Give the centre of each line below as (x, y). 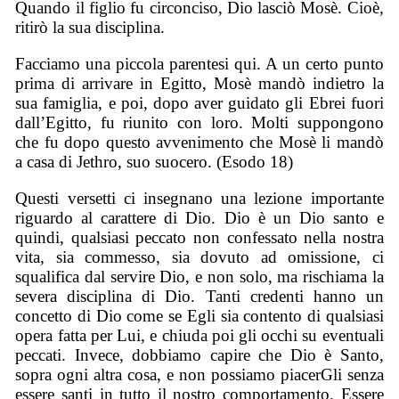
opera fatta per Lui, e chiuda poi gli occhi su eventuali (199, 335)
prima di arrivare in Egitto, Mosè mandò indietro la (199, 84)
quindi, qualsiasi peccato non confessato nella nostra (199, 237)
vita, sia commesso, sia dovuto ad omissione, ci (199, 256)
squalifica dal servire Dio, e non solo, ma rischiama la (199, 276)
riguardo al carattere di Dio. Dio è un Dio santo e (199, 217)
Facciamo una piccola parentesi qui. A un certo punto (199, 64)
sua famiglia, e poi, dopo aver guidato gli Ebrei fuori (199, 103)
